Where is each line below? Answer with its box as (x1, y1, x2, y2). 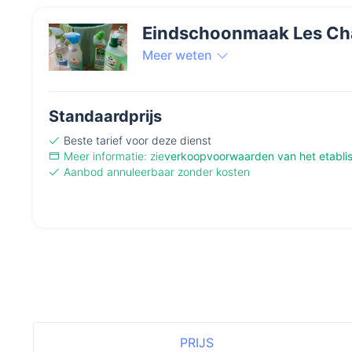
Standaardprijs (49, 107, 162, 126)
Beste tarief (64, 134, 123, 148)
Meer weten (142, 47, 212, 64)
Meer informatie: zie (64, 149, 164, 163)
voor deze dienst (123, 134, 211, 148)
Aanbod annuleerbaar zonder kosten (64, 165, 250, 179)
